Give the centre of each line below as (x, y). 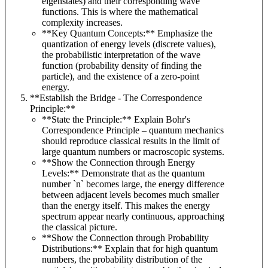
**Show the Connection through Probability (125, 238)
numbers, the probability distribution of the (122, 260)
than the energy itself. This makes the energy (126, 206)
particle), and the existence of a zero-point (121, 77)
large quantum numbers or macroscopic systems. (133, 152)
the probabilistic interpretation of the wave (121, 55)
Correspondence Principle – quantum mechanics (133, 130)
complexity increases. (82, 23)
